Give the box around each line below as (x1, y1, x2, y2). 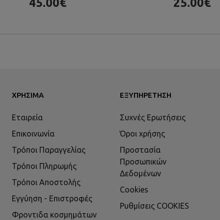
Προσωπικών (120, 157, 166, 166)
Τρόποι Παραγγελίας (12, 145, 85, 155)
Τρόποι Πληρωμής (12, 162, 77, 171)
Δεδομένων (120, 169, 161, 178)
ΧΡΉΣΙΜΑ (12, 91, 44, 100)
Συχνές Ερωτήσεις (120, 113, 186, 122)
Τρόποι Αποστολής (12, 178, 81, 187)
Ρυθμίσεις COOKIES (120, 201, 189, 211)
